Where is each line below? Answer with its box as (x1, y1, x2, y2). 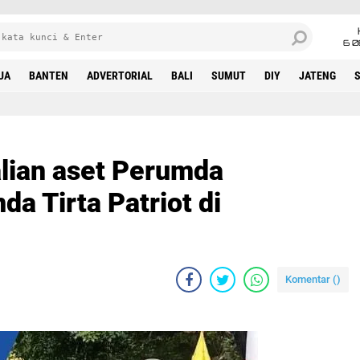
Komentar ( (285, 273, 337, 285)
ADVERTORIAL (87, 69, 153, 82)
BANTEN (29, 69, 68, 82)
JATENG (299, 69, 336, 82)
